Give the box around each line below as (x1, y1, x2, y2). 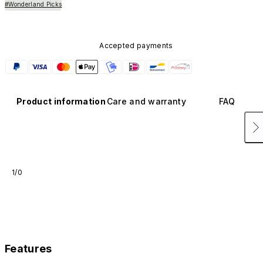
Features (5, 242, 52, 255)
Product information (16, 96, 106, 106)
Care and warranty (106, 96, 187, 106)
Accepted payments (99, 41, 173, 50)
